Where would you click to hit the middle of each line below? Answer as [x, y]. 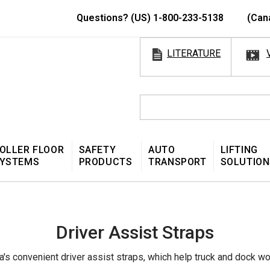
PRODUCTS [105, 162]
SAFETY [97, 149]
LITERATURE [194, 53]
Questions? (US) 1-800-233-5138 [151, 18]
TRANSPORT [177, 162]
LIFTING [239, 149]
